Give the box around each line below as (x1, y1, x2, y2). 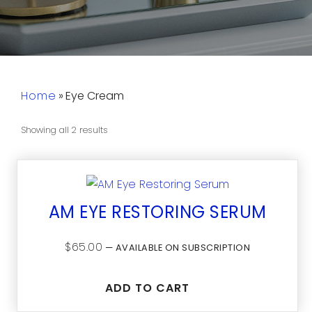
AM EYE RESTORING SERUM (48, 200, 267, 224)
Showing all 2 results (21, 124, 108, 136)
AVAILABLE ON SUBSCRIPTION (113, 241, 250, 253)
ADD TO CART (104, 279, 189, 296)
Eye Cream (65, 88, 124, 104)
